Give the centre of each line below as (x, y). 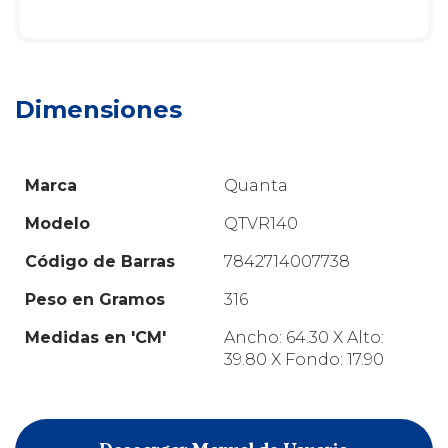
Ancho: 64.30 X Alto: (304, 338)
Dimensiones (102, 110)
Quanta (256, 186)
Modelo (57, 224)
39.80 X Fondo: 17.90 (304, 360)
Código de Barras (100, 262)
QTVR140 (261, 224)
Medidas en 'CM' (95, 338)
